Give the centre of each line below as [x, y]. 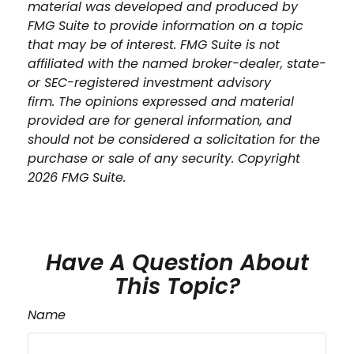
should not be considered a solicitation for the [174, 139]
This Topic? [177, 286]
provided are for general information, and [160, 120]
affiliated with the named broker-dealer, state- [177, 63]
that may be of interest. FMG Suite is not [154, 44]
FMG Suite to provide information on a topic [166, 25]
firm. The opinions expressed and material [161, 101]
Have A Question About [177, 262]
